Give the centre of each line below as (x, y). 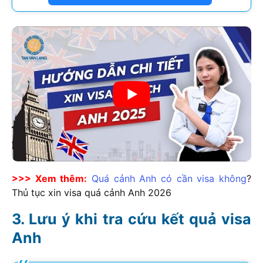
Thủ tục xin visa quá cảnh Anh (80, 192)
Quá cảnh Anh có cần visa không (169, 178)
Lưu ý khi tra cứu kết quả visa (140, 219)
